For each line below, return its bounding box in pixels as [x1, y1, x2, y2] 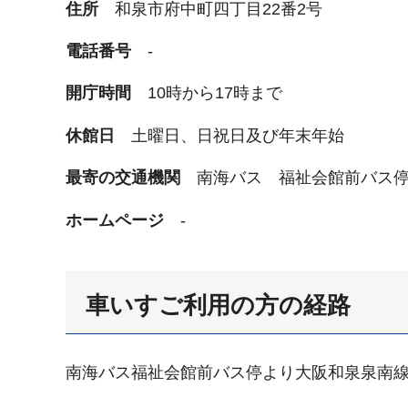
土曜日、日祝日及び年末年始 [131, 126, 344, 145]
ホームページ [66, 210, 180, 229]
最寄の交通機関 [66, 168, 197, 188]
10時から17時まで [148, 84, 282, 103]
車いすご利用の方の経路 [86, 291, 351, 319]
